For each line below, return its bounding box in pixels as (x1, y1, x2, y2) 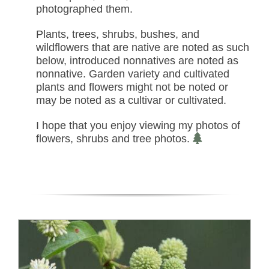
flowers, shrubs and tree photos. (36, 133, 193, 145)
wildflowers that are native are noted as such (36, 41, 249, 54)
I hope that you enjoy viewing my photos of (36, 119, 240, 132)
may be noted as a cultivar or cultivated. (36, 94, 226, 107)
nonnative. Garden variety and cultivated (36, 68, 229, 80)
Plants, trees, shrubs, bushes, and (36, 28, 199, 41)
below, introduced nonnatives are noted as (36, 55, 238, 67)
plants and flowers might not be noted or (36, 81, 228, 94)
